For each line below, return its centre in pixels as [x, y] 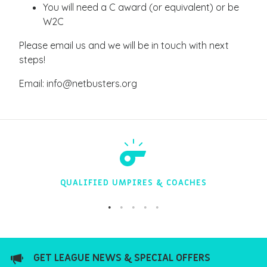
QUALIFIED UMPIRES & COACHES [133, 183]
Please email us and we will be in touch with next [124, 45]
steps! [32, 60]
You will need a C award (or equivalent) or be [141, 7]
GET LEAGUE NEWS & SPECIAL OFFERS [122, 258]
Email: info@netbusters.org [78, 83]
